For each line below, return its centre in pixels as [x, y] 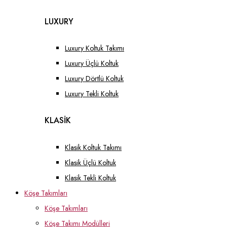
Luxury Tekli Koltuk [92, 94]
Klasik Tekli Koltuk [90, 178]
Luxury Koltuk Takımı [94, 48]
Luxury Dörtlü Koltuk [94, 79]
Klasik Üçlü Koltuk [90, 162]
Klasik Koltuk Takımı [93, 147]
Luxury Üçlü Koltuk [92, 64]
